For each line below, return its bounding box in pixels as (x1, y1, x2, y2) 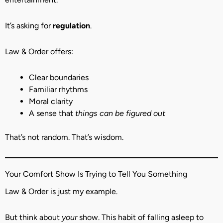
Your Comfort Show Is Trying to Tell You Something (5, 169, 187, 179)
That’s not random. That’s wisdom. (5, 132, 123, 142)
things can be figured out (75, 108, 165, 118)
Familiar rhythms (29, 84, 88, 94)
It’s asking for (5, 20, 53, 30)
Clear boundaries (29, 72, 89, 82)
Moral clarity (29, 96, 73, 106)
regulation (53, 20, 90, 30)
